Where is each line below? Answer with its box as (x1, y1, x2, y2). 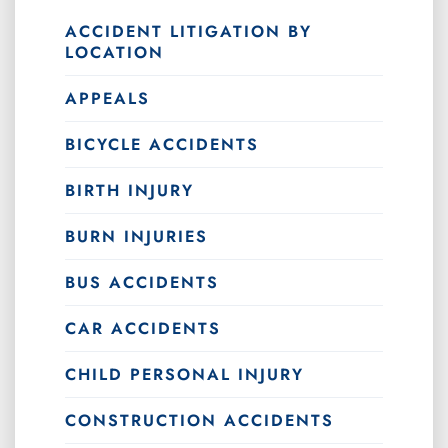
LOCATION (65, 41, 164, 65)
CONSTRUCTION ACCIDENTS (65, 409, 334, 433)
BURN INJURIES (65, 225, 208, 249)
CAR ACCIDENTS (65, 317, 221, 341)
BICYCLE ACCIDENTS (65, 133, 259, 157)
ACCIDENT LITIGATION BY (65, 20, 312, 44)
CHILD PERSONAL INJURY (65, 363, 304, 387)
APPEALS (65, 87, 150, 111)
